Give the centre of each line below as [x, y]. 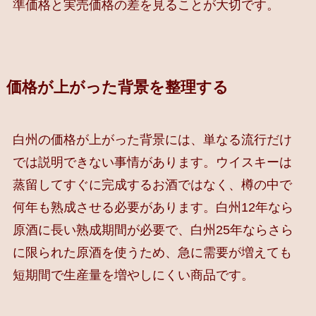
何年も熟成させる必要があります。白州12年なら [153, 208]
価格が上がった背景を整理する [117, 88]
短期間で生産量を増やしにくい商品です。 [133, 275]
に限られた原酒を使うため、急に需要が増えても [152, 253]
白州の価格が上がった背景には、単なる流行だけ [152, 140]
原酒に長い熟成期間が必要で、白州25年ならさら [153, 230]
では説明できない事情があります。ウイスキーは [152, 163]
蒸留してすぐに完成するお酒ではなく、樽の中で [152, 185]
